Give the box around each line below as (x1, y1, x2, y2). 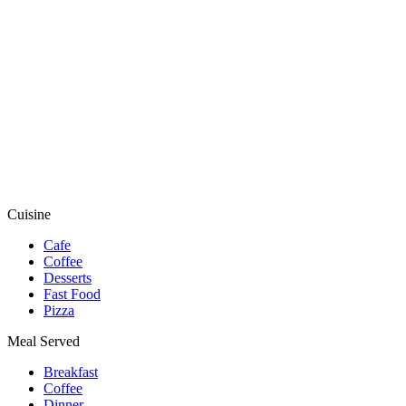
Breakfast (43, 364, 98, 381)
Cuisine (7, 207, 51, 223)
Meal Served (7, 333, 80, 350)
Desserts (43, 270, 92, 286)
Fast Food (43, 286, 101, 303)
